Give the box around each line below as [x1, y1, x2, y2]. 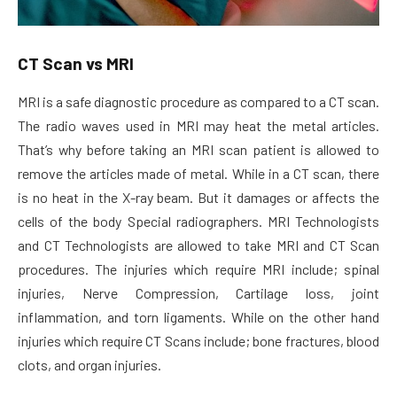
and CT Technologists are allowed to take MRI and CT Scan [18, 236, 379, 253]
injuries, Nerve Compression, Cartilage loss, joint [18, 284, 379, 301]
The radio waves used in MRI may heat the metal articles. [18, 116, 379, 134]
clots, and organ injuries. [18, 355, 161, 373]
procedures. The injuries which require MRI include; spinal [18, 260, 379, 277]
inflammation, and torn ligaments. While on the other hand [18, 307, 379, 325]
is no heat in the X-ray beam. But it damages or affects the [18, 188, 379, 206]
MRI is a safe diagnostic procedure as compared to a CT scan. [18, 92, 379, 110]
